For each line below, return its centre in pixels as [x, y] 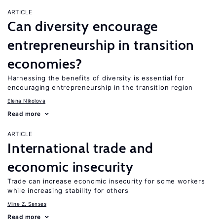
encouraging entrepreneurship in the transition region [100, 87]
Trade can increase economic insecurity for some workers [106, 181]
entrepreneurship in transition [101, 45]
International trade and [81, 148]
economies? [45, 64]
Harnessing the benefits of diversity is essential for [96, 78]
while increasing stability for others [68, 190]
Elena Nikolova [26, 101]
